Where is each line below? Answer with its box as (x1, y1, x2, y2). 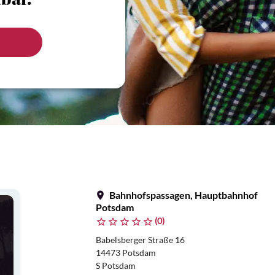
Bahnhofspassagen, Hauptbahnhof (107, 189, 258, 201)
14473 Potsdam (96, 247, 156, 258)
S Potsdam (96, 260, 136, 271)
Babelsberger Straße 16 (96, 234, 185, 245)
